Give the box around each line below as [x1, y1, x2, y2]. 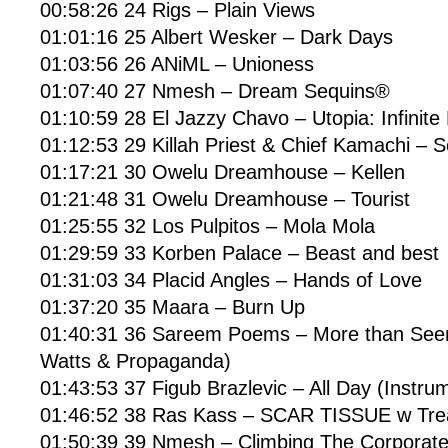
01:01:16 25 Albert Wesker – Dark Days [40, 26, 393, 48]
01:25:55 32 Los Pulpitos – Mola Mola [40, 215, 375, 237]
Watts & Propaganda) [40, 350, 231, 372]
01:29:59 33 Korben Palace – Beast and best [40, 242, 439, 264]
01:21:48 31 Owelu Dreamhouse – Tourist [40, 188, 410, 210]
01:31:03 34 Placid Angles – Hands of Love [40, 269, 422, 291]
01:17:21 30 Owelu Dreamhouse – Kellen [40, 161, 405, 183]
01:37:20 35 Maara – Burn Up [40, 296, 305, 318]
